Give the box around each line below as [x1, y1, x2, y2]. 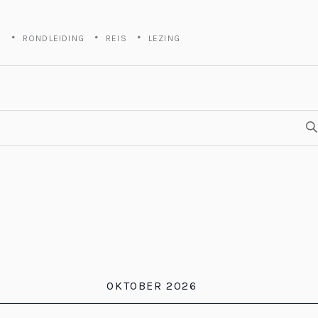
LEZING [148, 33, 181, 43]
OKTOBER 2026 [106, 279, 197, 292]
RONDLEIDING [22, 33, 85, 43]
